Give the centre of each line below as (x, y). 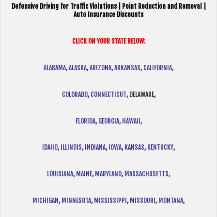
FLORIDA (85, 121)
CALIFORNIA (158, 67)
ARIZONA (101, 67)
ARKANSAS (127, 67)
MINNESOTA (76, 201)
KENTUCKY (160, 147)
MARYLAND (108, 174)
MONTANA (171, 201)
